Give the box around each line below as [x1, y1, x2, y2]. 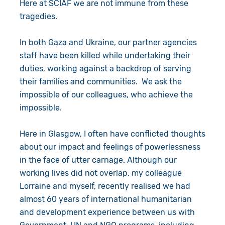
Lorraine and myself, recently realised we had [19, 181, 190, 191]
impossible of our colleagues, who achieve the [19, 89, 193, 99]
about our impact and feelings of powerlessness [19, 142, 200, 152]
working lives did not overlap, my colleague [19, 168, 182, 178]
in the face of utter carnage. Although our [19, 155, 177, 165]
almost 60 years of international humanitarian [19, 194, 192, 204]
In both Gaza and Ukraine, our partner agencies [19, 37, 197, 47]
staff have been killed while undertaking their [19, 50, 190, 60]
